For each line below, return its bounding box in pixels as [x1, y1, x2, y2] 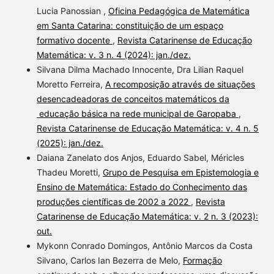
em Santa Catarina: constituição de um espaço [36, 20, 223, 31]
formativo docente [36, 34, 113, 45]
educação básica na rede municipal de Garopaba [36, 108, 239, 119]
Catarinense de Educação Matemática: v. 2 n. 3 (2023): [36, 210, 258, 221]
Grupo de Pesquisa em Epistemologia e [102, 166, 259, 177]
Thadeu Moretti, [36, 166, 103, 177]
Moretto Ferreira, [36, 78, 105, 89]
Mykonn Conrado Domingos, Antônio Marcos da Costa [36, 240, 253, 251]
